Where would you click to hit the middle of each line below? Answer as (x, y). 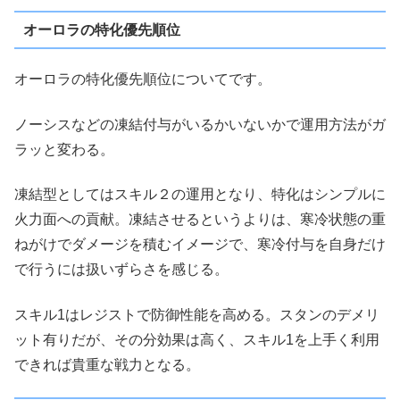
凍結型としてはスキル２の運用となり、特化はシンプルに (200, 195)
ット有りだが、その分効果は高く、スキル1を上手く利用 (197, 339)
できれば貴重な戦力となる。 (107, 364)
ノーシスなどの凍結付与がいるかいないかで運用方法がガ (200, 124)
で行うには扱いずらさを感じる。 (121, 270)
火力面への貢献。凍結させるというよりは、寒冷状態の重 (200, 220)
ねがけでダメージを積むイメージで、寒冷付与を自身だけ (200, 245)
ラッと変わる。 (64, 149)
